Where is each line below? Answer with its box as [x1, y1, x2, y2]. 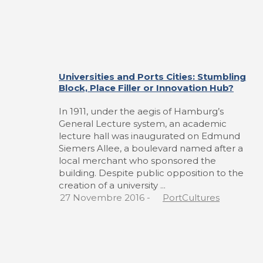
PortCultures [163, 192, 220, 204]
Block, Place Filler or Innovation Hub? [59, 82, 234, 94]
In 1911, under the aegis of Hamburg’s [59, 106, 224, 117]
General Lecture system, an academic [59, 118, 227, 130]
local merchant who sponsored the [59, 155, 216, 167]
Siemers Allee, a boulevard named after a [59, 143, 243, 154]
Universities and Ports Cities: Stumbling [59, 71, 246, 83]
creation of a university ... [59, 180, 166, 191]
